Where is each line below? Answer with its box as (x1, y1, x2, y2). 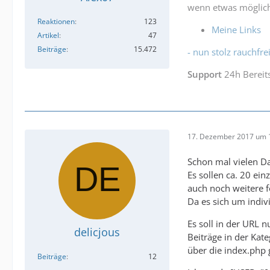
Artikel (37, 30, 59, 40)
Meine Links (212, 24, 261, 36)
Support (187, 68, 222, 80)
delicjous (74, 225, 120, 239)
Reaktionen (37, 16, 75, 27)
